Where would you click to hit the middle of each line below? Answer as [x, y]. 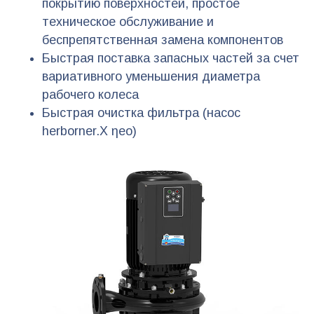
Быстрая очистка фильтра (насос [141, 112]
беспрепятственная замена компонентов [163, 40]
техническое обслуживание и [128, 21]
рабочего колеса [90, 94]
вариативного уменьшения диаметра [151, 76]
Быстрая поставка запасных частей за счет [171, 58]
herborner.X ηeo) [89, 131]
